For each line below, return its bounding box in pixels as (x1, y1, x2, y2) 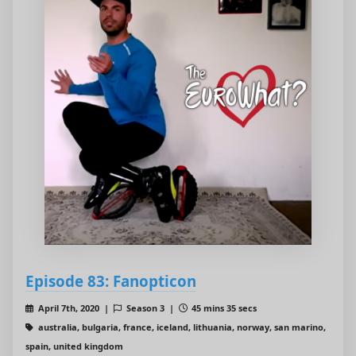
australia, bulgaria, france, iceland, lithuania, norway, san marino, (35, 321, 326, 334)
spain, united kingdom (25, 340, 123, 353)
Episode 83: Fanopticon (25, 271, 196, 292)
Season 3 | (123, 302, 179, 315)
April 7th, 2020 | (35, 302, 114, 315)
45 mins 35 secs (189, 302, 257, 315)
